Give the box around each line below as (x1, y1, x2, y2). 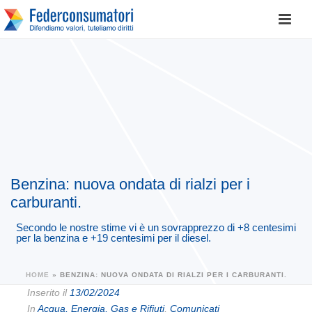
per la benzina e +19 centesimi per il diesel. (16, 232, 211, 244)
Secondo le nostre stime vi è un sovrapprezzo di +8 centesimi (16, 221, 296, 233)
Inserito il (24, 287, 70, 298)
